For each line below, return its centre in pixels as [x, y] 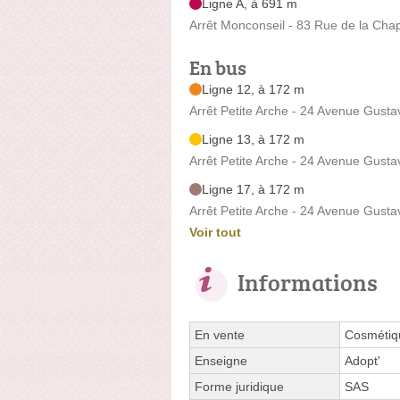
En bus [218, 67]
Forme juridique [239, 386]
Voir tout [215, 232]
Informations [308, 282]
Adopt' [362, 360]
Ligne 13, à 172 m [253, 139]
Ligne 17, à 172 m [253, 189]
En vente [220, 334]
